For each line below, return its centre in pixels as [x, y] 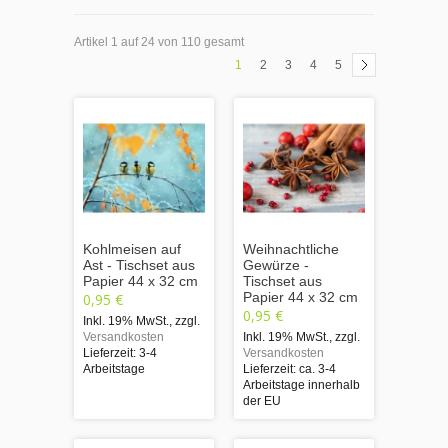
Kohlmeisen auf [132, 248]
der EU [262, 400]
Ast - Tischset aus [139, 264]
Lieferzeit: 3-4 [120, 352]
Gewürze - [276, 264]
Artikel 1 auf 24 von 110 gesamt [159, 41]
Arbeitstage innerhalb [301, 384]
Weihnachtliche [291, 248]
